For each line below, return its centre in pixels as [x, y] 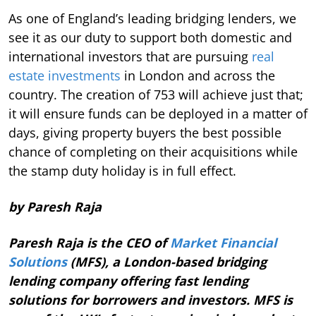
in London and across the [198, 75]
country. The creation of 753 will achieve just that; [156, 94]
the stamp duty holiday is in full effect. [122, 170]
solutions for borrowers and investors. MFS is [151, 299]
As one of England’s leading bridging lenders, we [152, 18]
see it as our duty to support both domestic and [150, 37]
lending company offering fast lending [128, 280]
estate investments [65, 75]
